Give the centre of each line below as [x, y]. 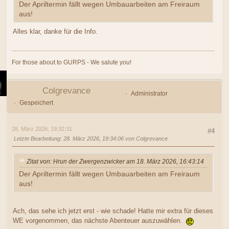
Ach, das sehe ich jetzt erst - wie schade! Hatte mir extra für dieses [113, 211]
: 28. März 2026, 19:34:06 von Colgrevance [114, 139]
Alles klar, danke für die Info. [55, 31]
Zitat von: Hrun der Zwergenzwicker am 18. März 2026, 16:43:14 [115, 162]
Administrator [149, 94]
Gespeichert [36, 103]
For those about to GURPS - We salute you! [72, 63]
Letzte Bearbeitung [37, 139]
